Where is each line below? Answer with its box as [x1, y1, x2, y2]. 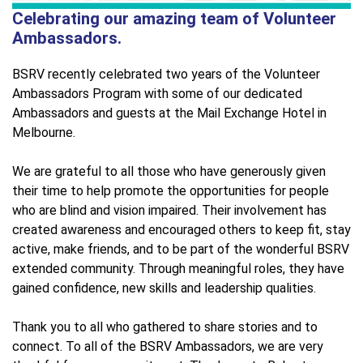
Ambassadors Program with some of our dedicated [12, 85, 302, 101]
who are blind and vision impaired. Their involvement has [12, 202, 327, 218]
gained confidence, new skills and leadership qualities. [12, 280, 316, 296]
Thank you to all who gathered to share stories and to [12, 318, 318, 335]
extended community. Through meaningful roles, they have [12, 260, 344, 276]
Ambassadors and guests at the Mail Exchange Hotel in [12, 105, 327, 121]
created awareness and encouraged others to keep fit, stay [12, 221, 351, 237]
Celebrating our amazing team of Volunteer [12, 8, 336, 28]
